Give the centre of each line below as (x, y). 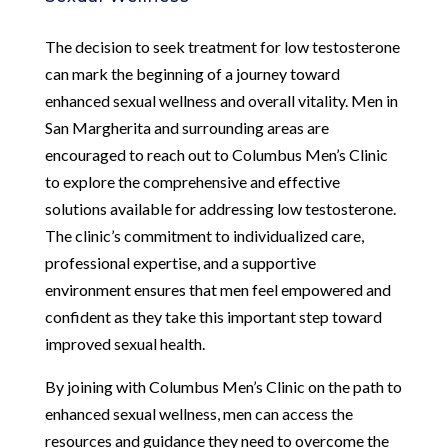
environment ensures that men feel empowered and (217, 289)
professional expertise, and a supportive (180, 262)
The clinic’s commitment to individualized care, (204, 235)
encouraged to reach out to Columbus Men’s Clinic (216, 154)
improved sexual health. (124, 343)
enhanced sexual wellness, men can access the (198, 413)
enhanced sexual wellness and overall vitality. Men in (221, 100)
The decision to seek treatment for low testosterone (222, 46)
